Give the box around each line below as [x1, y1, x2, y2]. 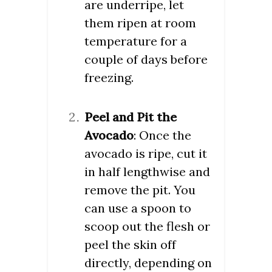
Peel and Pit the [84, 109, 177, 125]
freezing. [84, 70, 134, 86]
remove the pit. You [84, 182, 195, 198]
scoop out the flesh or [84, 219, 210, 234]
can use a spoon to [84, 200, 191, 216]
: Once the [134, 127, 191, 143]
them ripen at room [84, 15, 196, 31]
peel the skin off [84, 237, 176, 253]
